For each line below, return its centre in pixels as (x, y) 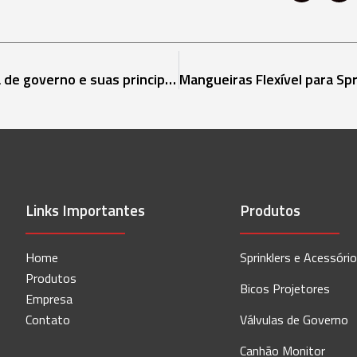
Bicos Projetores (285, 289)
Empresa (49, 299)
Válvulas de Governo (294, 320)
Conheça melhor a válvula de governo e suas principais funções (171, 80)
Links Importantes (86, 210)
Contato (48, 320)
